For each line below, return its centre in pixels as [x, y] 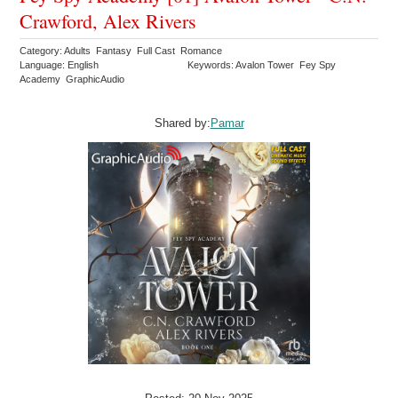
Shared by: [182, 123]
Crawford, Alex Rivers [108, 20]
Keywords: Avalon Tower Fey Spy [262, 64]
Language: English [60, 64]
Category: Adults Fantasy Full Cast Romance [123, 50]
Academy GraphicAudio [74, 79]
